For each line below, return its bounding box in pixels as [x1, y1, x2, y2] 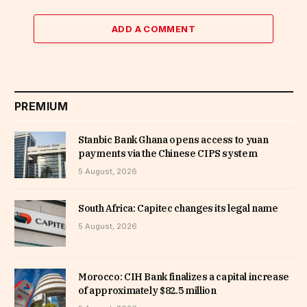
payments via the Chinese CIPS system [78, 147, 258, 160]
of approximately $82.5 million [78, 284, 217, 297]
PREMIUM [14, 99, 69, 113]
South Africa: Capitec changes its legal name [78, 201, 278, 214]
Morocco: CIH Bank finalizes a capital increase [78, 271, 289, 284]
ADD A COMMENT [111, 23, 196, 34]
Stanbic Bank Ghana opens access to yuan [78, 133, 269, 146]
